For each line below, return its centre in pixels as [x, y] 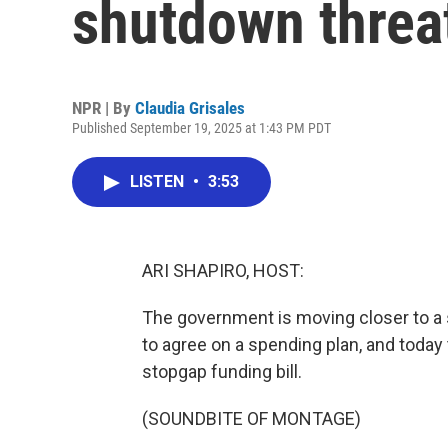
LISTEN [159, 181]
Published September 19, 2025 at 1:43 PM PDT [201, 128]
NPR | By [103, 108]
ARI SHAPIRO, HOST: [223, 270]
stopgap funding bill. [222, 371]
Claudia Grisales [190, 108]
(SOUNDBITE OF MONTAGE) [251, 418]
